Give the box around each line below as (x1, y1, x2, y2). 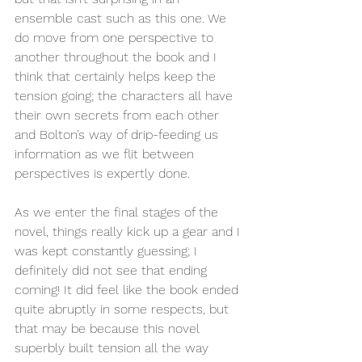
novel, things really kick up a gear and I (15, 224, 244, 239)
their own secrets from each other (15, 107, 223, 123)
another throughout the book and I (15, 49, 221, 65)
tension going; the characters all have (15, 88, 237, 103)
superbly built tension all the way (15, 340, 213, 356)
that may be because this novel (15, 321, 204, 336)
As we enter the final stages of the (15, 204, 222, 220)
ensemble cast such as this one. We (15, 11, 230, 26)
